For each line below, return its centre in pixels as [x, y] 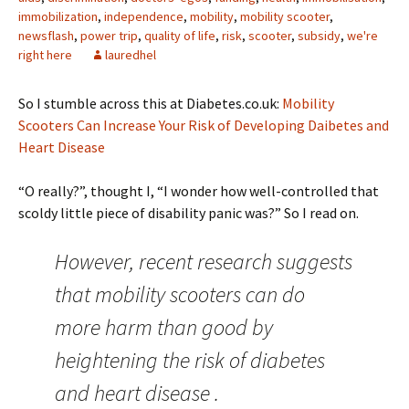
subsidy [319, 36]
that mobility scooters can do [180, 294]
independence [144, 16]
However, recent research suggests [204, 262]
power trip [109, 36]
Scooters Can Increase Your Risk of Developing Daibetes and [204, 125]
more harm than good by [164, 327]
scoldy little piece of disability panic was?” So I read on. [189, 213]
